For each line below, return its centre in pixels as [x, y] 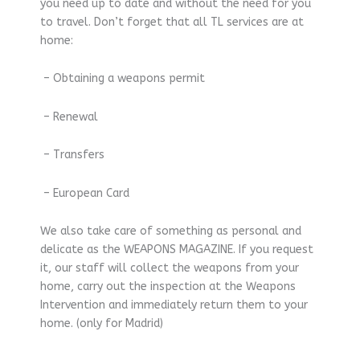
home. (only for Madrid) [102, 324]
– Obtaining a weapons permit [123, 79]
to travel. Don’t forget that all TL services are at [172, 22]
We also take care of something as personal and [171, 231]
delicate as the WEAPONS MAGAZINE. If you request [177, 250]
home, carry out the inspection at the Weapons [168, 287]
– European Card [85, 193]
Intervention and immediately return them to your [174, 305]
